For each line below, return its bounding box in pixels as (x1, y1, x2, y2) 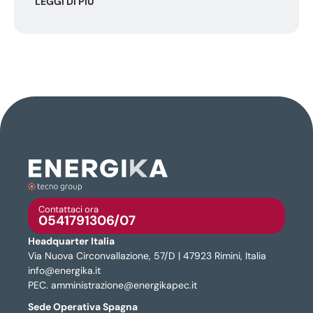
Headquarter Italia (28, 234, 115, 247)
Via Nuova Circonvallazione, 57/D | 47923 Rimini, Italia (28, 249, 266, 262)
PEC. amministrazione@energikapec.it (28, 278, 197, 291)
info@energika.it (28, 263, 101, 277)
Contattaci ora (38, 203, 99, 215)
